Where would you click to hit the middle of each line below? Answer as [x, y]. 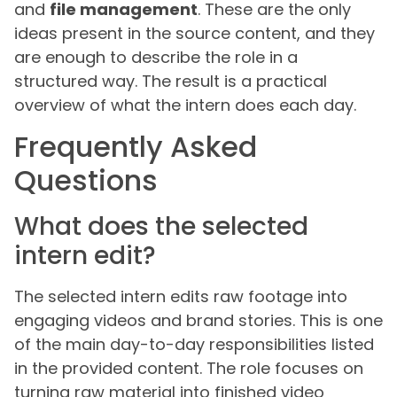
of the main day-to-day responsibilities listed [194, 344]
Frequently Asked [136, 146]
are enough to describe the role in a [156, 58]
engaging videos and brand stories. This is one [198, 320]
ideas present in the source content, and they [195, 34]
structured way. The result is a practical [171, 82]
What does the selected [161, 226]
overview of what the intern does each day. [185, 105]
